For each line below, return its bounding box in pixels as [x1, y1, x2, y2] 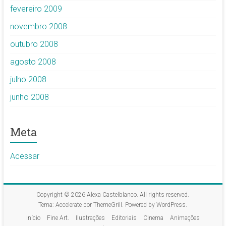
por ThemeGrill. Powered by [82, 201, 157, 208]
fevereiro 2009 [10, 4, 62, 14]
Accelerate [55, 201, 82, 208]
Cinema [143, 214, 163, 221]
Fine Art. [46, 214, 69, 221]
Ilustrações [75, 214, 105, 221]
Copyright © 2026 [36, 191, 87, 198]
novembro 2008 [10, 21, 67, 31]
